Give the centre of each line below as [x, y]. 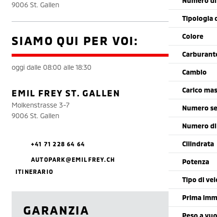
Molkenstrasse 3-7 [40, 105]
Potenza [196, 162]
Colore [193, 36]
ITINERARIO [34, 171]
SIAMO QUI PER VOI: [75, 40]
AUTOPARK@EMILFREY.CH [73, 159]
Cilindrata [198, 144]
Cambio [194, 72]
